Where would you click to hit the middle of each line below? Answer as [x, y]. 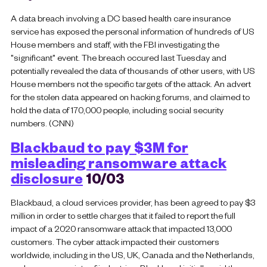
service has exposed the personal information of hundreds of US [133, 31]
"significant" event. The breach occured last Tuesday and [119, 58]
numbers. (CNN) [42, 123]
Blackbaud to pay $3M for [100, 147]
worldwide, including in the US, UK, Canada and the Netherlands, [133, 254]
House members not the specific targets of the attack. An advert [131, 84]
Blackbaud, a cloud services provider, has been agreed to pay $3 [133, 202]
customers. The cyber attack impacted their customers [115, 241]
